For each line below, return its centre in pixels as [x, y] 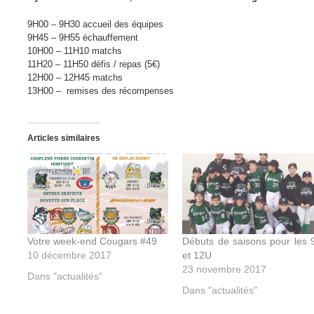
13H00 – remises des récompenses [101, 91]
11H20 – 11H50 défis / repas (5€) [94, 64]
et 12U [197, 255]
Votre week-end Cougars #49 [92, 241]
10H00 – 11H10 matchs [75, 51]
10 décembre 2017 [69, 255]
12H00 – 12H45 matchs [75, 77]
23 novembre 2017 [225, 269]
